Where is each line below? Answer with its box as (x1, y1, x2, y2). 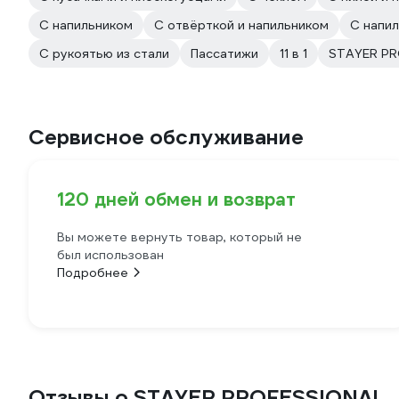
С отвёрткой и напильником (154, 17, 329, 33)
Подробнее (57, 265, 128, 281)
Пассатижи (191, 45, 258, 61)
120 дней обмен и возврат (57, 188, 296, 211)
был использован (57, 247, 164, 263)
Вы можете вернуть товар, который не (57, 229, 302, 245)
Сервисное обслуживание (28, 124, 304, 151)
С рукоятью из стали (39, 45, 169, 61)
